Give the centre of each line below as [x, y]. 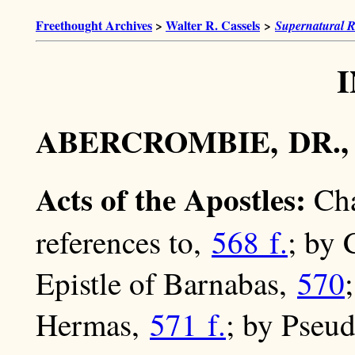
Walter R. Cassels [213, 25]
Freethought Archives [94, 25]
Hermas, [93, 324]
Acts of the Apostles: [171, 199]
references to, [124, 242]
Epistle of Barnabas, [166, 283]
